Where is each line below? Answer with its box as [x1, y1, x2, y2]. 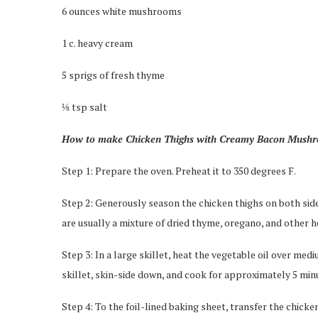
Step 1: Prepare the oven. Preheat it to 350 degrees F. [62, 164, 296, 177]
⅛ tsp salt [62, 100, 107, 114]
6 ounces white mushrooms [62, 4, 182, 18]
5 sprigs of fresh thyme [62, 68, 165, 82]
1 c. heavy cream [62, 36, 133, 50]
